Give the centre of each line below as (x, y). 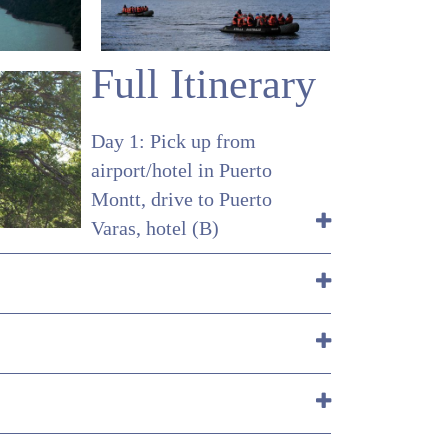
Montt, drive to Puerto (181, 200)
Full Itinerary (203, 84)
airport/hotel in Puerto (181, 171)
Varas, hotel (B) (154, 229)
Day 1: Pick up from (173, 142)
